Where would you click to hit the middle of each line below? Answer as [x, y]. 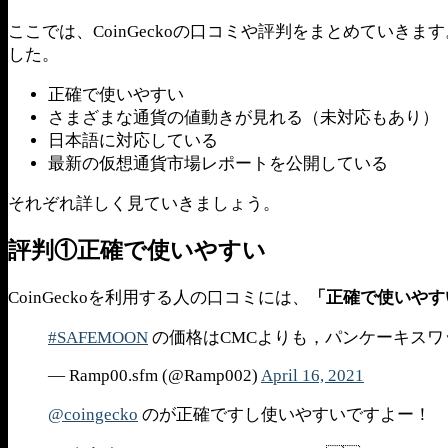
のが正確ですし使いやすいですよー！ [284, 415]
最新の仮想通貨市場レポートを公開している [218, 163]
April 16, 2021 [312, 376]
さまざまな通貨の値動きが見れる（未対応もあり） [243, 117]
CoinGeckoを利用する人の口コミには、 [158, 297]
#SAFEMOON [98, 338]
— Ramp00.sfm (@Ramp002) [154, 376]
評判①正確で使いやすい [137, 250]
